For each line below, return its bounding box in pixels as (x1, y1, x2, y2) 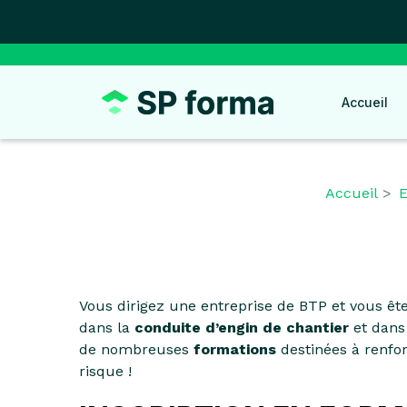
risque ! (79, 362, 132, 380)
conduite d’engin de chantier (134, 319, 349, 336)
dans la (79, 319, 134, 336)
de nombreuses (79, 341, 194, 358)
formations (194, 341, 276, 358)
